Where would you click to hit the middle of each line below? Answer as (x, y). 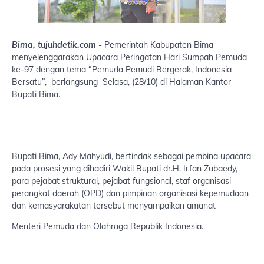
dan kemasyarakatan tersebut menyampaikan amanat (114, 206)
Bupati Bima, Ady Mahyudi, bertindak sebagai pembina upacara (131, 156)
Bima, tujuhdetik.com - (57, 45)
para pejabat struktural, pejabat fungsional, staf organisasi (121, 181)
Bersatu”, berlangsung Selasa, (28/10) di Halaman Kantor (121, 82)
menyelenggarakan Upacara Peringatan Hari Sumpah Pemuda (129, 57)
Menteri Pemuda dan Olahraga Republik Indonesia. (108, 226)
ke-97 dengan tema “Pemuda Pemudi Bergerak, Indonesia (122, 70)
